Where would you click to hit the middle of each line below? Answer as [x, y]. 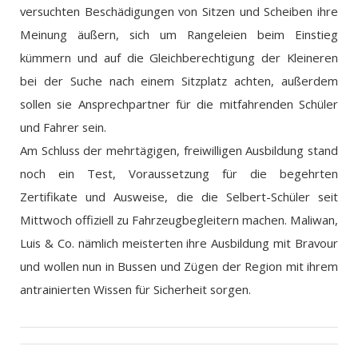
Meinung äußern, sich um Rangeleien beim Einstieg [179, 35]
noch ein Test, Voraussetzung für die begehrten [179, 174]
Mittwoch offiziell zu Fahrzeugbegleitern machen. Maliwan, [179, 220]
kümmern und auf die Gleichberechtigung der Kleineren [179, 58]
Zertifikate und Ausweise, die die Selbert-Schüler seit [179, 197]
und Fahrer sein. [63, 127]
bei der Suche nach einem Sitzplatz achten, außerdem [179, 81]
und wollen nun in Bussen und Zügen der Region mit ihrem [179, 267]
